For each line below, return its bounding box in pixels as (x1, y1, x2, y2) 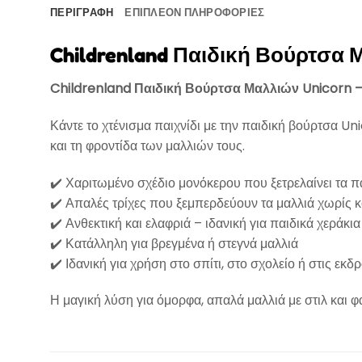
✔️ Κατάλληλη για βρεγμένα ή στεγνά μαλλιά (50, 234, 298, 253)
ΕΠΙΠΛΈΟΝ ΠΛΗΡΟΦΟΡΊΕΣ (124, 6, 265, 19)
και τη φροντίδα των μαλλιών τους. (50, 136, 245, 155)
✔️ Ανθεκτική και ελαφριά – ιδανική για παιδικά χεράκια (50, 213, 360, 233)
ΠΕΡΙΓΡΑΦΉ (50, 6, 114, 19)
